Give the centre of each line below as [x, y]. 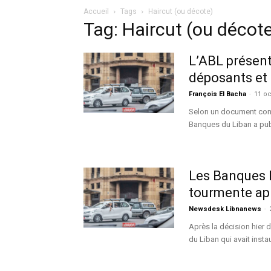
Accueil [96, 11]
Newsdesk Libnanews [225, 209]
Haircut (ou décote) [181, 11]
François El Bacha [217, 94]
